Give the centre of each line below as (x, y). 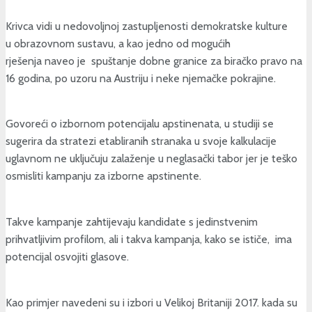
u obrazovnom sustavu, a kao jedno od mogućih (118, 43)
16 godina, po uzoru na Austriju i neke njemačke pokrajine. (141, 78)
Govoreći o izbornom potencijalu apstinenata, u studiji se (140, 124)
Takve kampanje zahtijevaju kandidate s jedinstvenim (132, 221)
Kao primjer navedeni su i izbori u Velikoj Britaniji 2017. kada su (151, 302)
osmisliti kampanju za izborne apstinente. (103, 176)
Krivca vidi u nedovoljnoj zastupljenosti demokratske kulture (147, 26)
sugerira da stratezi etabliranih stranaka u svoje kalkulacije (141, 141)
